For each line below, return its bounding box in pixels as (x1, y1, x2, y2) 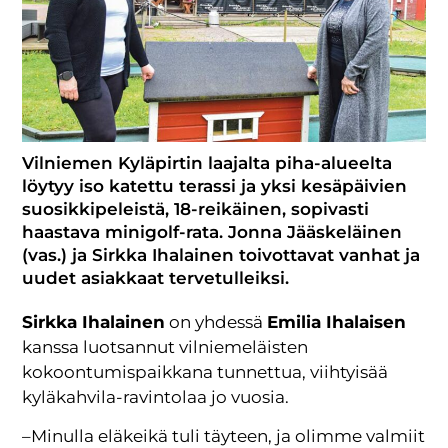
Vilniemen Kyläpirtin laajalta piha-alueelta (22, 152, 393, 173)
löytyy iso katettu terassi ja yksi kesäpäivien (22, 175, 408, 196)
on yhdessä (165, 311, 268, 332)
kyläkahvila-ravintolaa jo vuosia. (22, 386, 294, 407)
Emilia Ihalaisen (267, 311, 407, 332)
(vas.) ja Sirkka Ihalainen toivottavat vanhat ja (22, 244, 421, 265)
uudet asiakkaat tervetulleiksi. (22, 267, 290, 288)
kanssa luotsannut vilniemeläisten (22, 336, 309, 357)
